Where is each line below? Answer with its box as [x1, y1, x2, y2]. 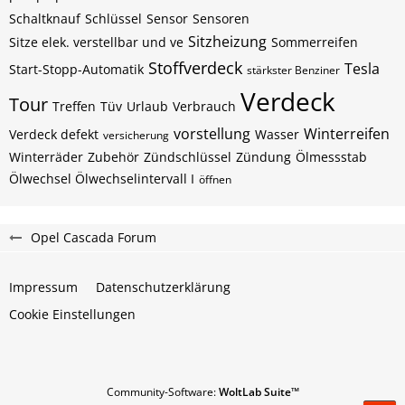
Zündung [236, 148, 291, 165]
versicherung [103, 127, 169, 143]
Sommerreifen [271, 33, 358, 51]
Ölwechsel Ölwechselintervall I [9, 170, 194, 187]
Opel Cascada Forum [31, 229, 156, 246]
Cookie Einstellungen [9, 306, 136, 323]
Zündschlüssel [144, 148, 231, 165]
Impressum [9, 278, 78, 296]
